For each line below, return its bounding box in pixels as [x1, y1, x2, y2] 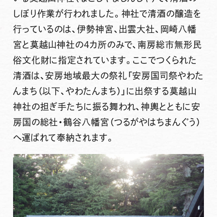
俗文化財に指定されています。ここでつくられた [13, 56, 197, 65]
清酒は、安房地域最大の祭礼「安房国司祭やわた [13, 71, 204, 80]
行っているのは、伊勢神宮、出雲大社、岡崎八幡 [13, 25, 197, 34]
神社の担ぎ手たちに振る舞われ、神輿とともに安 [13, 102, 201, 111]
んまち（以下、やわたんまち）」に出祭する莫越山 [13, 87, 197, 96]
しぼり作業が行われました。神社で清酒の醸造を [13, 9, 201, 18]
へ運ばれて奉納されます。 [13, 133, 115, 142]
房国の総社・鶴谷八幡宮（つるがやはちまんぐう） [13, 118, 201, 127]
